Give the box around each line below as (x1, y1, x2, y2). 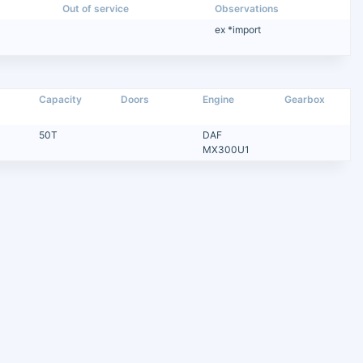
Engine (203, 93, 235, 106)
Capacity (39, 93, 83, 106)
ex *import (214, 23, 261, 36)
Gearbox (284, 93, 326, 106)
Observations (214, 2, 279, 15)
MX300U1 (203, 143, 250, 156)
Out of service (62, 2, 130, 15)
